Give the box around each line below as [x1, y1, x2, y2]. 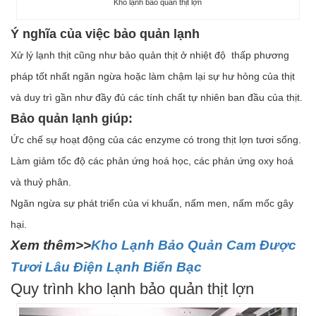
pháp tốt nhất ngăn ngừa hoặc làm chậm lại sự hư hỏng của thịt [11, 70, 295, 82]
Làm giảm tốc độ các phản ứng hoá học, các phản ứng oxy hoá [11, 154, 293, 166]
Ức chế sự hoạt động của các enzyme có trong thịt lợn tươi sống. [11, 133, 301, 145]
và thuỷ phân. [11, 176, 71, 188]
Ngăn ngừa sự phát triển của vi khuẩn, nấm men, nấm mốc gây [11, 197, 293, 209]
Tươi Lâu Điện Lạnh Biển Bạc [11, 259, 202, 274]
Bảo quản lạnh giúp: [11, 111, 133, 126]
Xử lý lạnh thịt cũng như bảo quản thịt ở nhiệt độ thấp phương [11, 49, 289, 61]
